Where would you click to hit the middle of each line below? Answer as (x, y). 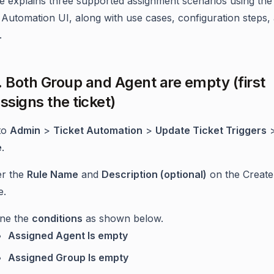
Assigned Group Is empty (68, 257)
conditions (57, 218)
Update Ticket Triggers (211, 130)
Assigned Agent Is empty (68, 235)
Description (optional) (154, 174)
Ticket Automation (98, 130)
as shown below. (123, 218)
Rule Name (53, 174)
